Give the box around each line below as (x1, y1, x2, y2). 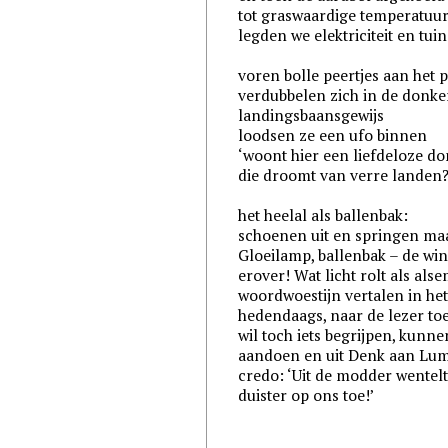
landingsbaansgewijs (238, 105, 385, 126)
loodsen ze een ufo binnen (238, 125, 428, 146)
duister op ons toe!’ (238, 385, 376, 406)
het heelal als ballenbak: (238, 205, 409, 226)
